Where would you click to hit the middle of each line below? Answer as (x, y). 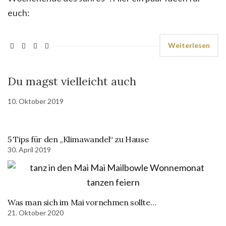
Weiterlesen (189, 45)
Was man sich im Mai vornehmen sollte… (82, 202)
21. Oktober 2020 (36, 213)
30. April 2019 (29, 150)
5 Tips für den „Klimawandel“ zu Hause (78, 139)
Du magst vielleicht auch (72, 81)
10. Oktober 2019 (36, 101)
